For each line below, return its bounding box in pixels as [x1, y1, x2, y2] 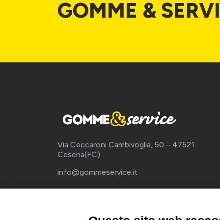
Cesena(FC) [57, 149, 100, 159]
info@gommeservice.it [57, 167, 137, 177]
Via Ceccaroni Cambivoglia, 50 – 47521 [57, 139, 194, 149]
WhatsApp [89, 202, 133, 211]
